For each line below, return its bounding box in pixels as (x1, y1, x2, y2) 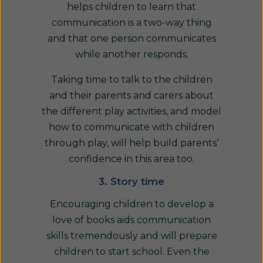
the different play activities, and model (42, 106, 221, 117)
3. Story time (99, 176, 164, 187)
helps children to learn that (67, 1, 196, 12)
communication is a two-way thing (51, 17, 212, 28)
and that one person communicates (47, 33, 216, 44)
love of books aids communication (52, 214, 211, 225)
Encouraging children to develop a (49, 198, 214, 210)
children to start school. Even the (53, 246, 210, 257)
